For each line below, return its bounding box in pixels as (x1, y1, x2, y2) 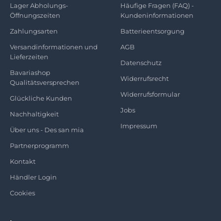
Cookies (10, 188, 35, 197)
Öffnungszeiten (10, 11, 60, 19)
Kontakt (10, 157, 36, 165)
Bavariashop (10, 68, 50, 76)
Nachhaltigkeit (10, 110, 59, 118)
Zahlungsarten (10, 27, 58, 35)
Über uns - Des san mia (10, 125, 84, 134)
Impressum (120, 121, 157, 130)
